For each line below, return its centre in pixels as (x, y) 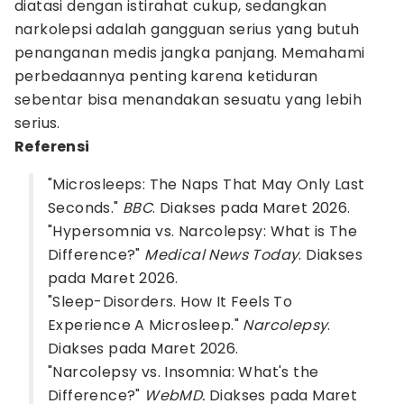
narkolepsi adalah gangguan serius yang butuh (187, 29)
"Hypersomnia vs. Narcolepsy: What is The (202, 231)
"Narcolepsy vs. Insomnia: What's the (184, 372)
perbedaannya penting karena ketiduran (166, 76)
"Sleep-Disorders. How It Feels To (170, 302)
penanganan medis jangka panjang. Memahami (190, 53)
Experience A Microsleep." (146, 325)
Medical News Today (222, 255)
